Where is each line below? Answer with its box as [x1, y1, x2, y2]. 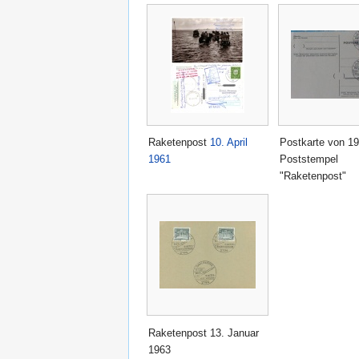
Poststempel [280, 153, 338, 166]
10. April [210, 136, 248, 149]
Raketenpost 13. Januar [148, 326, 259, 339]
